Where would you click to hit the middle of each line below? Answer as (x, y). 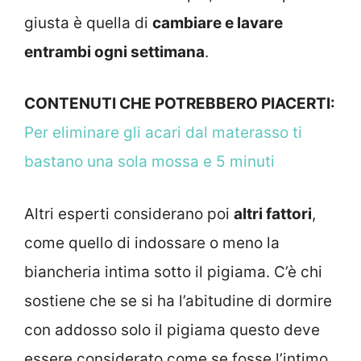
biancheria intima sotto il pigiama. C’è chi (173, 272)
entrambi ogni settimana (114, 52)
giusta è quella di (88, 23)
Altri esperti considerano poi (129, 214)
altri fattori (273, 214)
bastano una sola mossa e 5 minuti (149, 162)
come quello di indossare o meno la (152, 243)
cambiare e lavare (218, 23)
